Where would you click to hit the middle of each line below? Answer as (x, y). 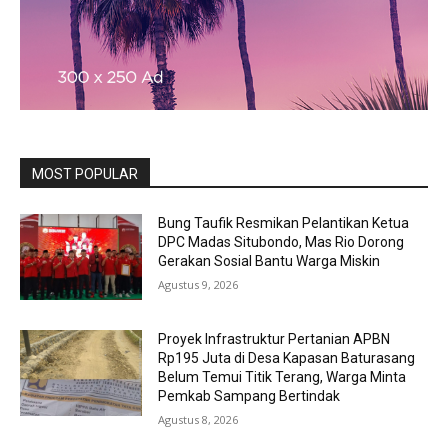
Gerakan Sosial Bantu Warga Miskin (269, 261)
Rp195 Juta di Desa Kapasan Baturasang (287, 358)
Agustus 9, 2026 (198, 285)
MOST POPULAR (85, 174)
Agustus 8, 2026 (198, 420)
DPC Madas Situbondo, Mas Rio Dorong (281, 242)
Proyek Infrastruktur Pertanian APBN (274, 339)
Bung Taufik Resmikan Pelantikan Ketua (284, 223)
